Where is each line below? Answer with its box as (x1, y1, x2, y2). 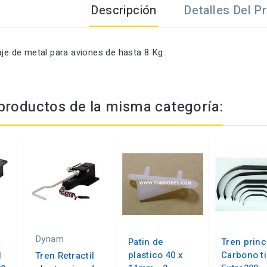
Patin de (128, 235, 164, 249)
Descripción (91, 2, 157, 20)
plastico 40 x (128, 249, 183, 262)
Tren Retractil (35, 249, 95, 263)
